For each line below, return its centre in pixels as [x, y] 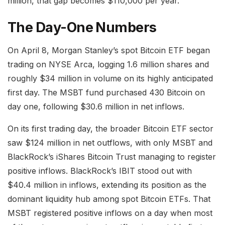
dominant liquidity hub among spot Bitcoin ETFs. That [109, 199]
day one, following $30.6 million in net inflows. [96, 107]
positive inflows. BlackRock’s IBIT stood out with [100, 171]
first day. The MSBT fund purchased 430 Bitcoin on [106, 93]
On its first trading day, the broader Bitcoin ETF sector [110, 129]
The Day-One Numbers [82, 28]
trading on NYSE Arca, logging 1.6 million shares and [108, 65]
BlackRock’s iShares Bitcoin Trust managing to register [112, 157]
